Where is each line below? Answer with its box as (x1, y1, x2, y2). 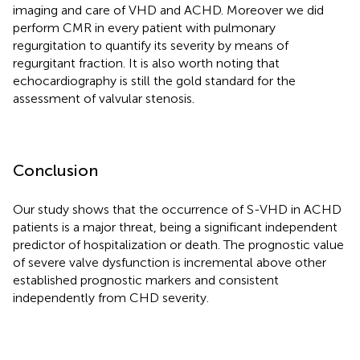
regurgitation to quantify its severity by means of (13, 38, 288, 54)
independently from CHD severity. (13, 290, 209, 306)
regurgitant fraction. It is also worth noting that (13, 55, 280, 72)
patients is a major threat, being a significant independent (13, 219, 337, 235)
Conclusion (13, 161, 98, 181)
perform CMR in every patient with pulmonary (13, 20, 276, 36)
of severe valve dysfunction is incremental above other (13, 255, 326, 271)
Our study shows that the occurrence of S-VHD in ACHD (13, 202, 342, 218)
